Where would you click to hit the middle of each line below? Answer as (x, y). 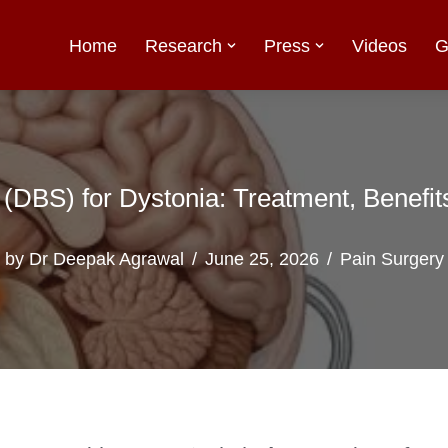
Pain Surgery (391, 258)
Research (183, 45)
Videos (379, 45)
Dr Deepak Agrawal (106, 258)
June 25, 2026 (261, 258)
